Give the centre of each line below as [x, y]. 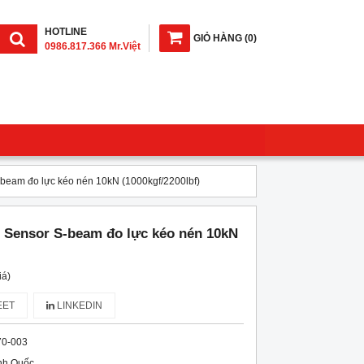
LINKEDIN [78, 305]
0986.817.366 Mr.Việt [93, 46]
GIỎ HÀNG [218, 38]
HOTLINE [66, 32]
